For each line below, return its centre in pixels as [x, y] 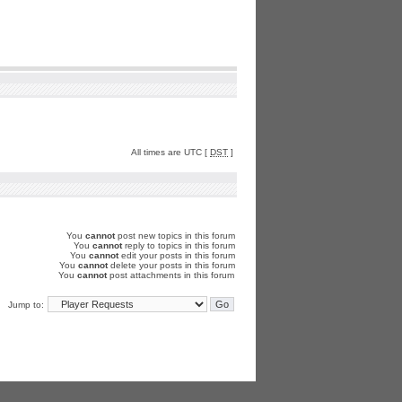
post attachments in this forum [170, 275]
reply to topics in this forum [179, 245]
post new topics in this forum [175, 236]
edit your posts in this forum [177, 255]
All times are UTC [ [170, 152]
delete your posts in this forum [171, 265]
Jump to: [26, 305]
